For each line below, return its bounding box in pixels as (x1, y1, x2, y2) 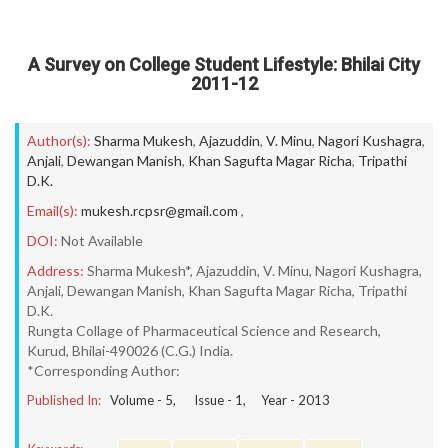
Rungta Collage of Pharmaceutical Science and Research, (27, 322, 381, 339)
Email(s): (27, 202, 78, 219)
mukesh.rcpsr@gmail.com (81, 202, 238, 219)
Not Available (61, 232, 143, 249)
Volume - (110, 392, 165, 408)
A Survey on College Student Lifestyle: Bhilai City (28, 54, 420, 75)
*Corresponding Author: (27, 362, 180, 379)
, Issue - (173, 392, 235, 408)
